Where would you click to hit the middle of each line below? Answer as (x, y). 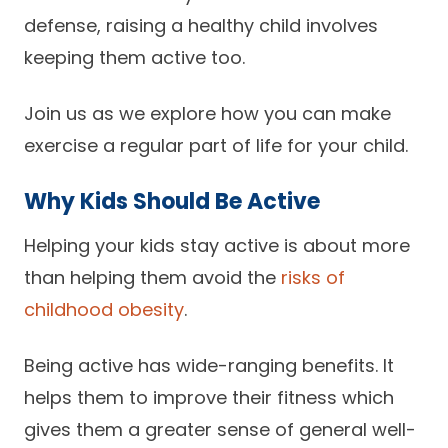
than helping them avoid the (152, 277)
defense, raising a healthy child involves (201, 25)
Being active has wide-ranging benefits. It (209, 365)
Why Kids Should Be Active (172, 201)
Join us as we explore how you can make (207, 113)
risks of (313, 277)
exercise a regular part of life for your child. (216, 145)
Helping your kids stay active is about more (217, 245)
